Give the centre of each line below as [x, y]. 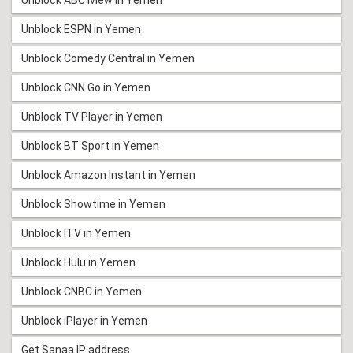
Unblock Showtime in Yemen [93, 204]
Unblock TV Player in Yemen [92, 116]
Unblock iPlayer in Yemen [84, 320]
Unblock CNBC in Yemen [82, 291]
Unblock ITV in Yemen [76, 233]
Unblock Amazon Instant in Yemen [108, 175]
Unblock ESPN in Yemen [81, 29]
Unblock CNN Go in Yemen [86, 87]
